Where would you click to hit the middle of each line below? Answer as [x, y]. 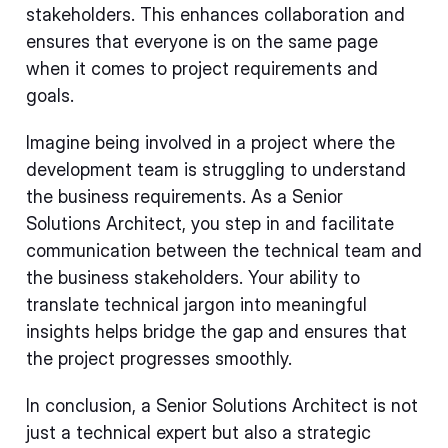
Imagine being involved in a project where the [210, 142]
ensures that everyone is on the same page [202, 41]
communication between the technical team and [224, 250]
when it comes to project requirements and [202, 68]
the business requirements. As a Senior [184, 196]
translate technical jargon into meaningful [196, 304]
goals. [50, 95]
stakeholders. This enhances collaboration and [215, 14]
